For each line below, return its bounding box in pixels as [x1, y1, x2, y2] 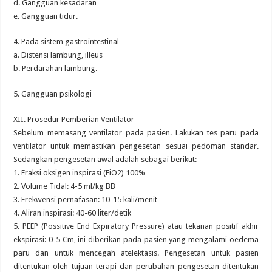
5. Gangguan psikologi [13, 89, 92, 98]
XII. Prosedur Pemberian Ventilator [13, 115, 135, 124]
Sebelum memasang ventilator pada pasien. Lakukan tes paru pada [13, 128, 259, 137]
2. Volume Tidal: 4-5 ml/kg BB [13, 182, 116, 191]
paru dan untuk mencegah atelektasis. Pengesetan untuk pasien [13, 248, 259, 257]
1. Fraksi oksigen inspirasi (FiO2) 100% [13, 168, 146, 177]
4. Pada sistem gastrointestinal [13, 37, 120, 46]
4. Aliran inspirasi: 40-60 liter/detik [13, 208, 132, 217]
